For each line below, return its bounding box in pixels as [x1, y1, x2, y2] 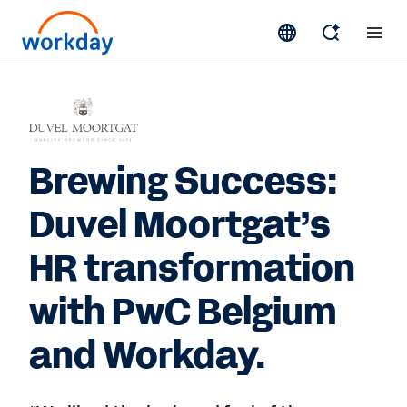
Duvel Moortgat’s [29, 200, 331, 251]
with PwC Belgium [29, 287, 337, 338]
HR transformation [29, 243, 355, 294]
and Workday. [29, 331, 265, 382]
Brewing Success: [29, 156, 337, 207]
